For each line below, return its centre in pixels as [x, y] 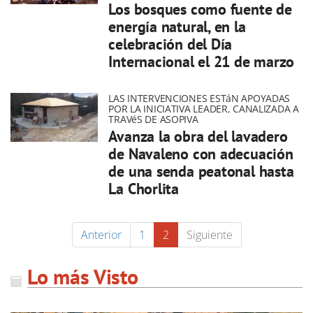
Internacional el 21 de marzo [202, 61]
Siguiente [209, 235]
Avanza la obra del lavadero [198, 136]
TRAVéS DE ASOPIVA [153, 119]
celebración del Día [170, 44]
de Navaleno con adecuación [201, 154]
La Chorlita [144, 189]
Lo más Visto [83, 276]
